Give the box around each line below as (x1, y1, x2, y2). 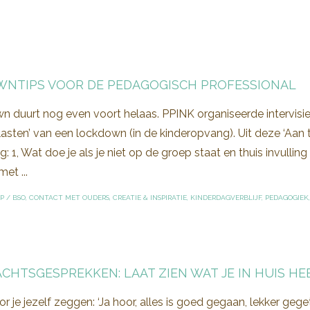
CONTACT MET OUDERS (29, 193, 109, 201)
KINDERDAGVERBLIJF (190, 193, 262, 201)
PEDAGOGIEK (265, 193, 309, 201)
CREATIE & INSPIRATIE (113, 193, 187, 201)
